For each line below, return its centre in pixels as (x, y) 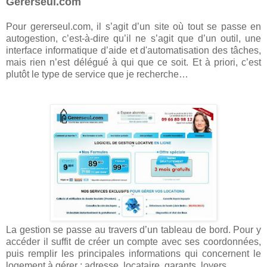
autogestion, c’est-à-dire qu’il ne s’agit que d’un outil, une (133, 38)
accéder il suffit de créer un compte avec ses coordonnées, (133, 241)
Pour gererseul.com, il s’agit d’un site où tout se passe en (133, 26)
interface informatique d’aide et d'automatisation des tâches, (133, 50)
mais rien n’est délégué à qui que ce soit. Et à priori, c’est (133, 62)
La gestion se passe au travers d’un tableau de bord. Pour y (133, 229)
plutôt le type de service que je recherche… (97, 74)
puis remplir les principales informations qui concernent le (133, 253)
